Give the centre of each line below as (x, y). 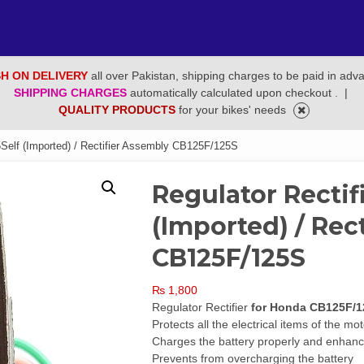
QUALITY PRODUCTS (119, 110)
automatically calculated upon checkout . (235, 93)
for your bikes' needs (234, 110)
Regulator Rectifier (202, 307)
